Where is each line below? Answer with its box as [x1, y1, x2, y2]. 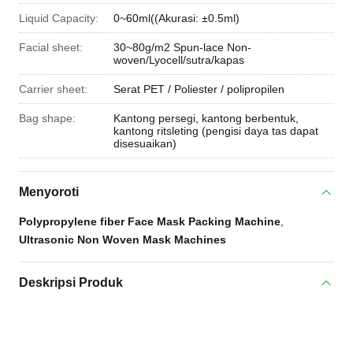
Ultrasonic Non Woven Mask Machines [19, 233, 226, 246]
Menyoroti [19, 185, 79, 199]
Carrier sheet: [19, 83, 87, 95]
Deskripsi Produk [19, 276, 123, 289]
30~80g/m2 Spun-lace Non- [113, 41, 251, 54]
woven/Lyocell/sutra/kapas [113, 54, 244, 66]
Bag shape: [19, 112, 76, 124]
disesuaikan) [113, 137, 176, 150]
